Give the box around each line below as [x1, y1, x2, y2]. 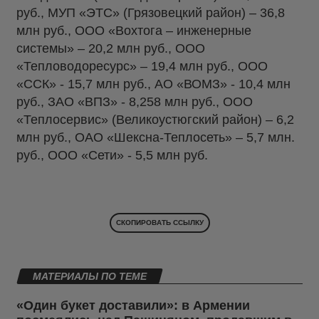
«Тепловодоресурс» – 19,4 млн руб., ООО [16, 59, 268, 74]
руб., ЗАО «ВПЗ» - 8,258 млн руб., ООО [16, 95, 253, 110]
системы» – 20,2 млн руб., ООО [16, 41, 205, 56]
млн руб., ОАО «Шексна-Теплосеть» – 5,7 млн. [16, 130, 295, 145]
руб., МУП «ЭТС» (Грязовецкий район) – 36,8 [16, 6, 285, 21]
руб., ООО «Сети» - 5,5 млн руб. [16, 148, 208, 163]
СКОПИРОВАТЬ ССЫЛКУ [115, 219, 204, 227]
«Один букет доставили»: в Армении [16, 298, 250, 313]
